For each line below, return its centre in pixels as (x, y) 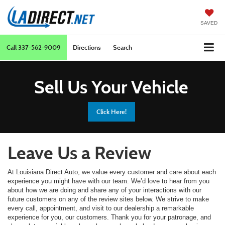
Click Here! (111, 111)
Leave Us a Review (79, 152)
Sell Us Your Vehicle (111, 87)
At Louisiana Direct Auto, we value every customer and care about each (112, 172)
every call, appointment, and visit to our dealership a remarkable (101, 208)
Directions (87, 47)
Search (123, 47)
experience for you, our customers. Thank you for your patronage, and (109, 217)
